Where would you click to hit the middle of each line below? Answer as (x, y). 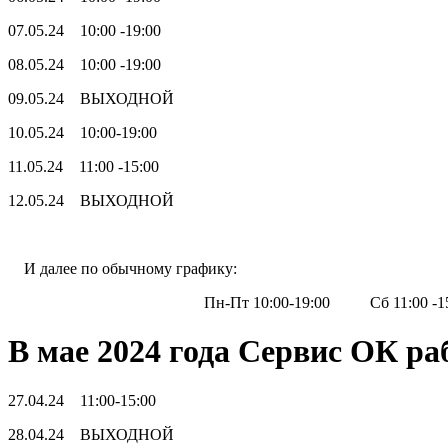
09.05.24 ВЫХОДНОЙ (95, 98)
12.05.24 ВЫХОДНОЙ (95, 200)
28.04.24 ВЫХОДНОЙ (91, 434)
